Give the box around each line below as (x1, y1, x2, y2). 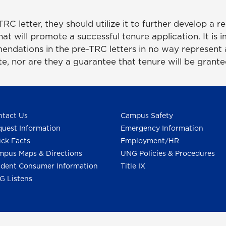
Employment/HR (121, 136, 179, 146)
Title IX (121, 161, 145, 172)
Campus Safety (121, 110, 173, 121)
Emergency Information (121, 123, 203, 134)
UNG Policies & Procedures (121, 148, 215, 159)
